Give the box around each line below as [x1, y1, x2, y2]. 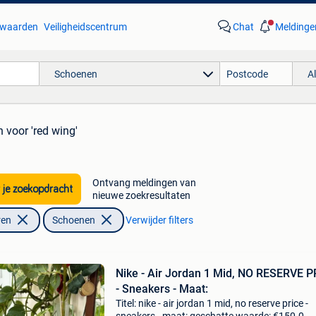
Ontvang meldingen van [92, 177, 196, 188]
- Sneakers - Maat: [115, 282, 208, 296]
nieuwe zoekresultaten [92, 190, 190, 201]
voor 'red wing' [6, 124, 78, 138]
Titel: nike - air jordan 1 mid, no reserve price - [115, 298, 308, 309]
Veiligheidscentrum [43, 21, 127, 32]
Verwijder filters [125, 214, 193, 226]
